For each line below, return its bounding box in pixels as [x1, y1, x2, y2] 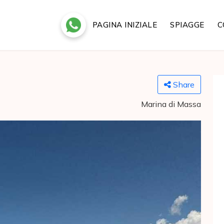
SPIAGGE [170, 20, 204, 29]
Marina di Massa [141, 99, 201, 109]
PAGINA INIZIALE [92, 20, 157, 29]
